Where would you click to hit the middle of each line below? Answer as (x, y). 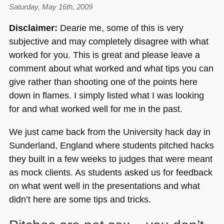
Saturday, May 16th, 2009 (50, 6)
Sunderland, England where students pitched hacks (111, 145)
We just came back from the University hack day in (109, 131)
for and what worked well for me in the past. (95, 109)
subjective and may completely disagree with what (108, 41)
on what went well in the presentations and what (104, 185)
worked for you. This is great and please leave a (104, 55)
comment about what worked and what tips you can (111, 68)
